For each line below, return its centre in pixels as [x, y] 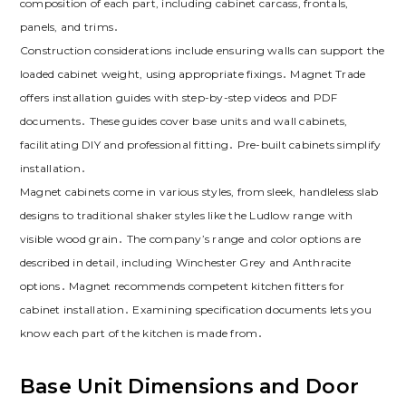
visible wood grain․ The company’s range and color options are [190, 239]
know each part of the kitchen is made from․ [141, 333]
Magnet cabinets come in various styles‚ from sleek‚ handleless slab [199, 192]
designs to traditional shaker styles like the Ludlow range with [186, 216]
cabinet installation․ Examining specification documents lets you [195, 310]
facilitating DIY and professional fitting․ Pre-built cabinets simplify [200, 145]
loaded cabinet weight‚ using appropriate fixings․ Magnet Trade [193, 74]
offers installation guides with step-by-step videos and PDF [179, 98]
